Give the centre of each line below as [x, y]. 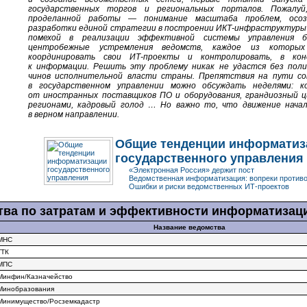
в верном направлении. [74, 114]
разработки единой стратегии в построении [122, 28]
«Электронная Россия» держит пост [192, 170]
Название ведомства [189, 227]
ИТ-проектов [267, 186]
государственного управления [209, 158]
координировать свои [79, 57]
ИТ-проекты [155, 57]
